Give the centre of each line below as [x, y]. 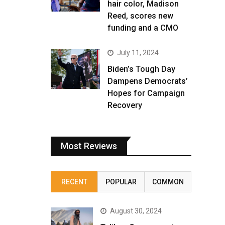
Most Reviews [89, 146]
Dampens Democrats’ [148, 81]
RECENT [74, 182]
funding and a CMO [143, 28]
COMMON [168, 182]
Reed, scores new [140, 16]
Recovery [125, 105]
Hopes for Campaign [146, 93]
